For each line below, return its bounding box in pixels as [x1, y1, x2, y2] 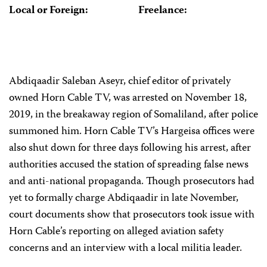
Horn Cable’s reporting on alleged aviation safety [9, 223, 223, 241]
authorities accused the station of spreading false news [9, 156, 249, 174]
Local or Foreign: [9, 2, 88, 20]
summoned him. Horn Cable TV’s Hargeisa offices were [9, 123, 254, 141]
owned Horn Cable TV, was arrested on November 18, [9, 89, 247, 107]
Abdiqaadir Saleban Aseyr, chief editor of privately [9, 73, 231, 91]
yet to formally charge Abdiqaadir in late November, [9, 190, 238, 207]
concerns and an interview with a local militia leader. [9, 240, 244, 257]
